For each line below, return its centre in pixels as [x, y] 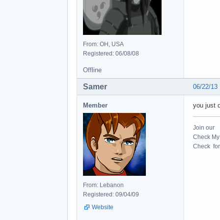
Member [95, 105]
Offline [92, 70]
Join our [204, 127]
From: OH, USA [103, 44]
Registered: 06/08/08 [111, 53]
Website [103, 207]
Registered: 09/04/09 [111, 194]
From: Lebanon [103, 185]
